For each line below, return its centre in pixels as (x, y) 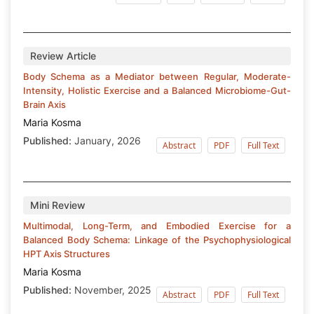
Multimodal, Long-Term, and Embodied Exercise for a (157, 226)
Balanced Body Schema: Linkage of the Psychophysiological (157, 240)
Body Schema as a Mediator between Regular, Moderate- (157, 77)
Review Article (63, 56)
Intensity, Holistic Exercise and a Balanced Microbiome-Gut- (157, 91)
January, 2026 (106, 141)
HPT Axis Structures (67, 254)
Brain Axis (45, 105)
